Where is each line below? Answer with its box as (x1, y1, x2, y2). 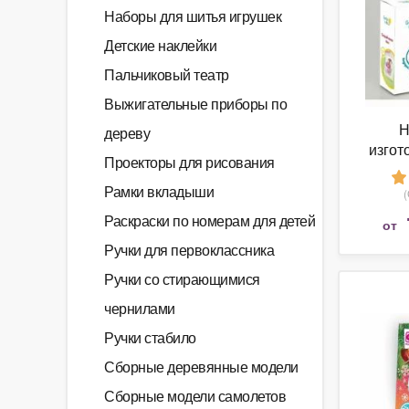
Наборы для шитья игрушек (104, 5, 281, 26)
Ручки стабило (104, 327, 196, 348)
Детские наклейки (104, 35, 216, 56)
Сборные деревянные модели (104, 356, 299, 377)
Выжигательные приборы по (104, 93, 287, 114)
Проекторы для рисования (104, 152, 275, 173)
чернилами (104, 298, 175, 319)
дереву (104, 122, 150, 143)
